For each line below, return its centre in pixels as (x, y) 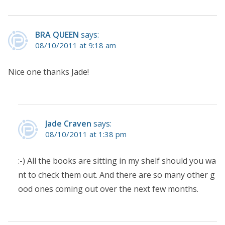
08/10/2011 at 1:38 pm (86, 134)
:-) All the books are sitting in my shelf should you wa (117, 161)
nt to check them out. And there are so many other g (117, 175)
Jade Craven (68, 124)
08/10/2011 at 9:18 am (76, 45)
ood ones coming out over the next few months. (108, 189)
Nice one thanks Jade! (48, 72)
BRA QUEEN (57, 35)
